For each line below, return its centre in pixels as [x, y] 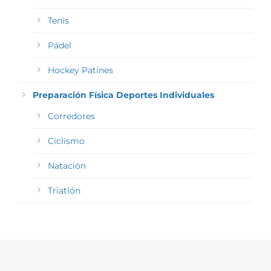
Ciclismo [66, 141]
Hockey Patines [80, 70]
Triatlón [64, 191]
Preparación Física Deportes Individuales [123, 95]
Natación [67, 166]
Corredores [71, 116]
